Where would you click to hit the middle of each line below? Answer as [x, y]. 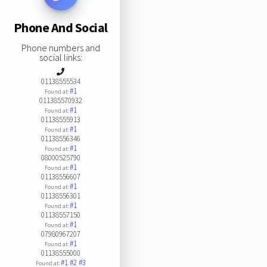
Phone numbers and [60, 47]
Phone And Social [60, 28]
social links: [60, 57]
